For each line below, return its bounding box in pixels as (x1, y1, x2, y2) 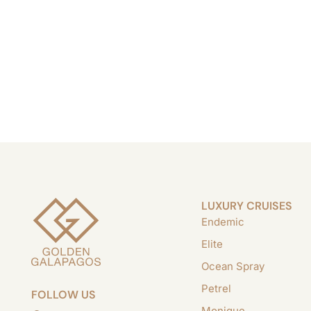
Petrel (201, 282, 231, 295)
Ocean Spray (201, 260, 264, 273)
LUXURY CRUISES (201, 199, 292, 213)
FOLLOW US (31, 287, 96, 303)
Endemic (201, 215, 244, 228)
